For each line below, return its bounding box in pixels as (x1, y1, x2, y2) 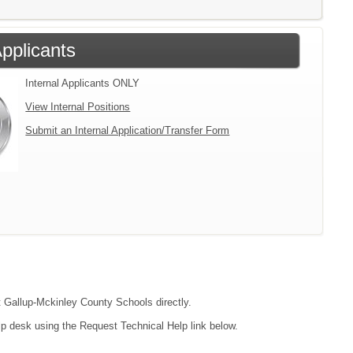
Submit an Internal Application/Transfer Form (25, 124, 230, 136)
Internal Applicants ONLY (25, 76, 140, 89)
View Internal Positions (25, 100, 131, 113)
